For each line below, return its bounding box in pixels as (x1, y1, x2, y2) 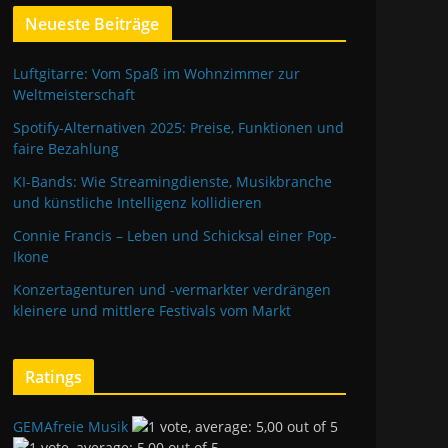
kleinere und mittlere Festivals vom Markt (13, 301, 291, 320)
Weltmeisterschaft (13, 85, 135, 104)
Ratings (25, 366, 83, 388)
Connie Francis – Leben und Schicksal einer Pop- (13, 226, 337, 245)
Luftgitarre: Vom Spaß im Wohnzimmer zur (13, 64, 300, 83)
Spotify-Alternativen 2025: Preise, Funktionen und (13, 118, 344, 137)
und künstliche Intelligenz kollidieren (13, 193, 262, 212)
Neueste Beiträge (25, 13, 160, 35)
